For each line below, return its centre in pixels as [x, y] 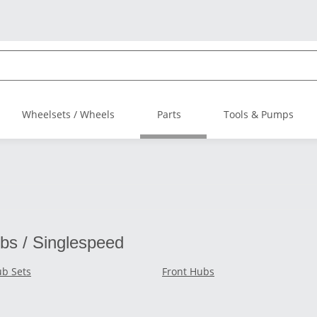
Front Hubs [188, 271]
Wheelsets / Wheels [68, 114]
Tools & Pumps [259, 114]
